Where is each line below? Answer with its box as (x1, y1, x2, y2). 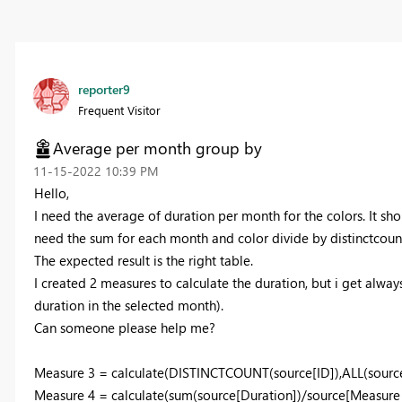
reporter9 (77, 81, 130, 99)
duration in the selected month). (33, 296, 223, 315)
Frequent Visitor (77, 102, 161, 118)
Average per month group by (52, 137, 262, 160)
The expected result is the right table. (33, 251, 253, 270)
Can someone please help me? (33, 319, 215, 337)
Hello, (33, 184, 69, 203)
